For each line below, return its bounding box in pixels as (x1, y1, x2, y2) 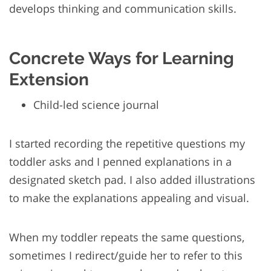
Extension (9, 70, 89, 90)
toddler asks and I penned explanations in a (9, 154, 232, 169)
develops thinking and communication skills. (9, 1, 237, 16)
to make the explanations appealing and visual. (9, 191, 249, 206)
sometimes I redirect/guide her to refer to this (9, 248, 243, 263)
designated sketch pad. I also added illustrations (9, 172, 255, 188)
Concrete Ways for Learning (9, 48, 234, 69)
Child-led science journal (33, 97, 159, 113)
